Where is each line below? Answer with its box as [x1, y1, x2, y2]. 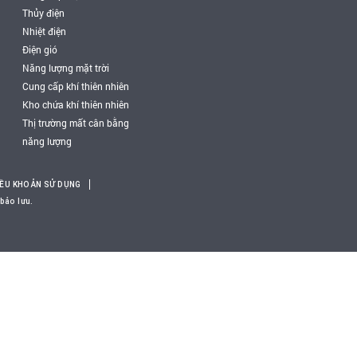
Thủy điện [22, 6, 65, 19]
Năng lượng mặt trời [22, 61, 109, 74]
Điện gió [22, 43, 57, 56]
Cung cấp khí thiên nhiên [22, 80, 129, 92]
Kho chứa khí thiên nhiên [22, 98, 129, 111]
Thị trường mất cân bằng [22, 116, 129, 129]
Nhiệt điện [22, 25, 66, 37]
